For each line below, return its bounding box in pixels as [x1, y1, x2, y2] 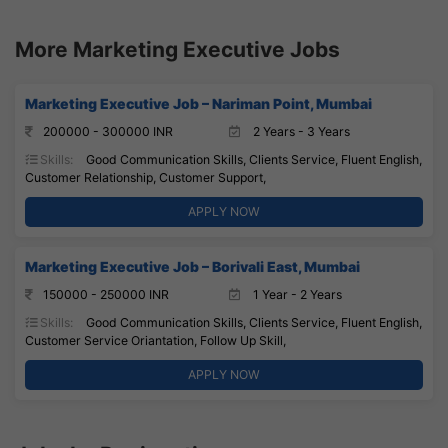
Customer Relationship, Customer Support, [25, 169, 266, 185]
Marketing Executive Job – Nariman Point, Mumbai [25, 94, 372, 112]
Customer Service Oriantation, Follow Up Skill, [25, 332, 286, 348]
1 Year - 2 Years [250, 286, 342, 302]
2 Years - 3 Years [250, 123, 350, 139]
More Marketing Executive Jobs [15, 36, 340, 62]
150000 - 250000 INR [43, 286, 169, 302]
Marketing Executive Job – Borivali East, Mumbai [25, 257, 360, 275]
